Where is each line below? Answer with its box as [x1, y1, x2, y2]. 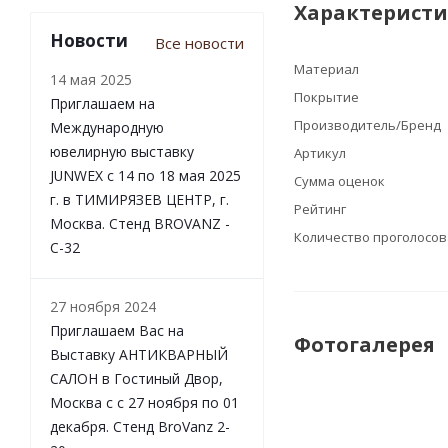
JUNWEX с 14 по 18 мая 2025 [50, 166, 241, 186]
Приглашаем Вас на [50, 321, 184, 341]
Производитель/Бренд [294, 116, 441, 135]
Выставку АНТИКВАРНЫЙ [50, 345, 228, 365]
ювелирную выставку [50, 142, 194, 162]
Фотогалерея [294, 331, 435, 359]
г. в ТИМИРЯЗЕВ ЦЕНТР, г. [50, 190, 229, 210]
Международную [50, 118, 164, 138]
